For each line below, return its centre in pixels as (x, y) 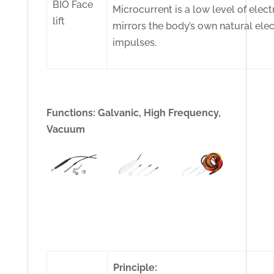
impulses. (135, 42)
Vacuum (65, 129)
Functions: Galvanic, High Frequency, (133, 113)
